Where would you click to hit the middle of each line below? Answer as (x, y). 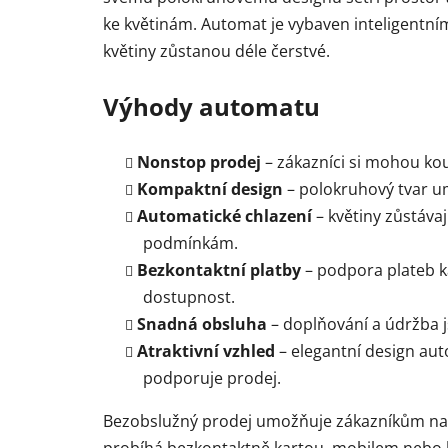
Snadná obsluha (202, 324)
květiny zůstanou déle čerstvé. (216, 51)
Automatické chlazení (224, 216)
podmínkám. (190, 243)
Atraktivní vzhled (206, 351)
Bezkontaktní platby (219, 270)
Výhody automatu (211, 107)
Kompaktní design (210, 189)
